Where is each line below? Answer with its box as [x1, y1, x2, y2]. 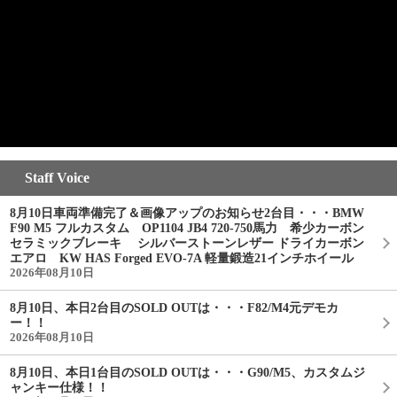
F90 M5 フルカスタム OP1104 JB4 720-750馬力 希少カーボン [10, 221, 364, 235]
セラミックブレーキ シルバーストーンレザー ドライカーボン [10, 236, 364, 250]
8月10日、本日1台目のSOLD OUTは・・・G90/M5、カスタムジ [10, 365, 365, 379]
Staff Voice [25, 169, 90, 185]
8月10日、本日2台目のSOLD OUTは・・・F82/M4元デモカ [10, 300, 339, 315]
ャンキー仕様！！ [10, 380, 109, 394]
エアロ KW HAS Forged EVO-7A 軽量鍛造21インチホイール [10, 251, 354, 265]
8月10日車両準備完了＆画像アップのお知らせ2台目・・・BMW [10, 206, 364, 220]
